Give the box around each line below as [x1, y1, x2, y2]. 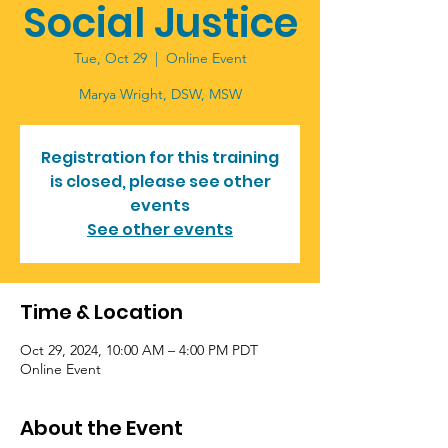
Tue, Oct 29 [73, 49, 147, 67]
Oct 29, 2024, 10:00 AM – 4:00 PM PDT [20, 341, 258, 359]
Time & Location [20, 298, 183, 326]
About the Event [20, 414, 183, 442]
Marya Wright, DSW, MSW [78, 85, 242, 103]
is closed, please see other [49, 170, 271, 193]
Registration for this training [41, 146, 279, 169]
